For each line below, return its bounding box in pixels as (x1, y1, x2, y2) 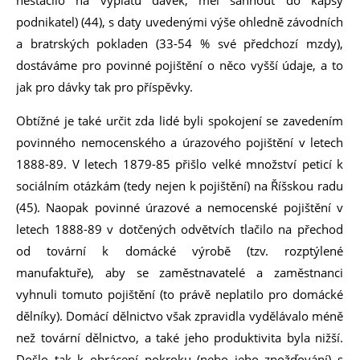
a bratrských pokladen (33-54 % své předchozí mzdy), (16, 35, 343, 51)
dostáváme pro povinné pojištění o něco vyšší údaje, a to (16, 57, 343, 73)
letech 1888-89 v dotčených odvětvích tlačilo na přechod (16, 221, 343, 237)
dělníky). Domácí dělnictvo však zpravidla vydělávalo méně (16, 308, 343, 324)
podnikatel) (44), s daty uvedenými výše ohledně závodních (16, 14, 343, 30)
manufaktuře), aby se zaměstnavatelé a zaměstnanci (16, 264, 343, 280)
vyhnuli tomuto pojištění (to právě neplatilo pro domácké (16, 286, 343, 302)
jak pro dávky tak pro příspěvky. (16, 79, 196, 95)
